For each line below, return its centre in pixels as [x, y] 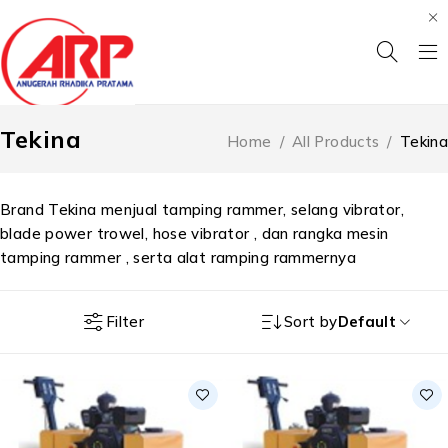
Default [367, 321]
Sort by [310, 321]
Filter [125, 321]
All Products [335, 141]
